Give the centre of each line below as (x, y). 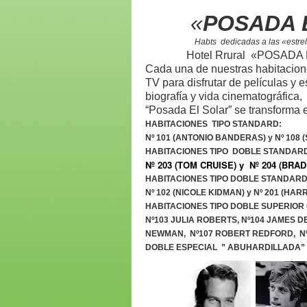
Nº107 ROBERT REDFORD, (245, 234)
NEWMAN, (168, 234)
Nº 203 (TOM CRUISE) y (197, 165)
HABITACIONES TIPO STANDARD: (213, 124)
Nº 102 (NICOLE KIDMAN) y (199, 193)
